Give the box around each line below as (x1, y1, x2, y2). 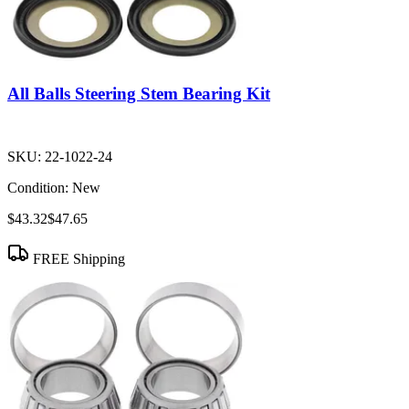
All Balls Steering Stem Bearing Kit (7, 84, 270, 104)
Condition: (7, 180, 68, 196)
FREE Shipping (29, 251, 125, 267)
